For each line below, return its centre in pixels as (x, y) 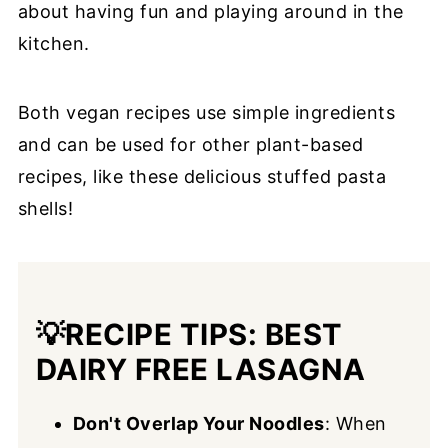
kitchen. (53, 44)
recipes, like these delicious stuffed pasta (202, 177)
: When (355, 424)
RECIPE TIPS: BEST (204, 335)
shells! (45, 209)
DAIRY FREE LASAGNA (200, 370)
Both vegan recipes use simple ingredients (206, 113)
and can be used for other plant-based (190, 145)
